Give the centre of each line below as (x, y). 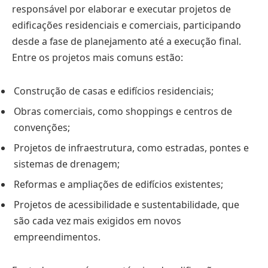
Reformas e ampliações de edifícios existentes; (118, 185)
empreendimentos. (57, 237)
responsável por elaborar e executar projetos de (121, 9)
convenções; (42, 128)
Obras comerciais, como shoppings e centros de (123, 112)
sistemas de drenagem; (67, 164)
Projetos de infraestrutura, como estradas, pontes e (131, 148)
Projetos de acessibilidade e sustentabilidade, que (127, 205)
